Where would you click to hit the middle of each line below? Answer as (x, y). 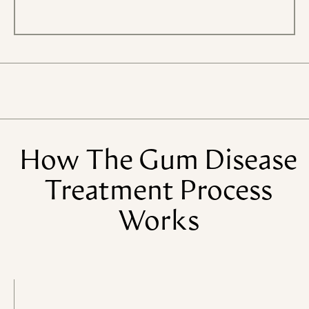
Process (226, 193)
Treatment (109, 193)
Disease (250, 162)
